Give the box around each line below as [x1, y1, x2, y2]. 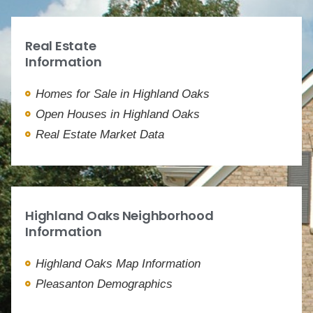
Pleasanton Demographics [36, 277, 173, 291]
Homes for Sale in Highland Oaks [36, 87, 210, 101]
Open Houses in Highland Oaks [36, 107, 200, 121]
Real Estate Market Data [36, 127, 164, 141]
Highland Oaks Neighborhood [25, 206, 214, 224]
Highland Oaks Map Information [36, 256, 201, 270]
